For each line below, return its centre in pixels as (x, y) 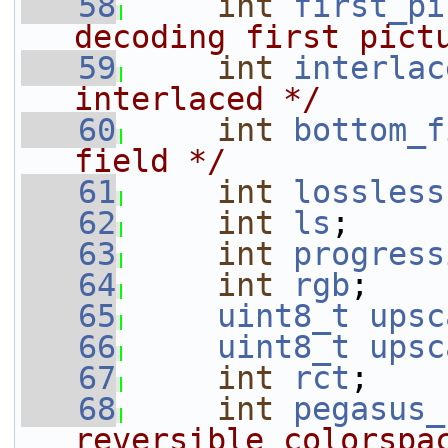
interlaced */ (197, 99)
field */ (150, 161)
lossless (369, 192)
